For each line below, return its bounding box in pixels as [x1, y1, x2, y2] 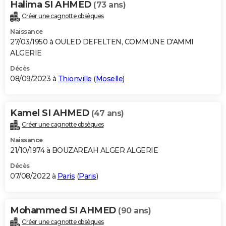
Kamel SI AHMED [10, 107, 91, 119]
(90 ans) [118, 206, 151, 216]
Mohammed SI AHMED [10, 205, 118, 216]
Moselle [95, 74, 123, 84]
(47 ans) [91, 108, 124, 119]
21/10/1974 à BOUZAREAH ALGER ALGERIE [10, 146, 158, 155]
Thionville [58, 74, 92, 84]
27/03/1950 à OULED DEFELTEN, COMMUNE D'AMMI [10, 37, 194, 47]
